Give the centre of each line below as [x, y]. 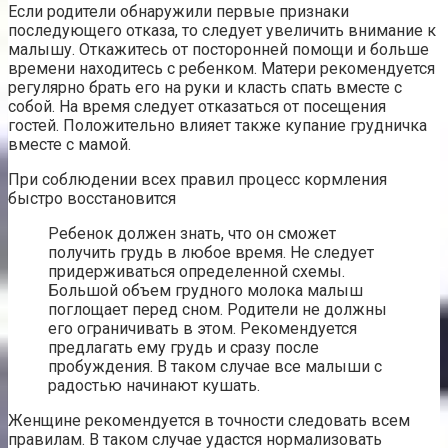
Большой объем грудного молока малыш [205, 290]
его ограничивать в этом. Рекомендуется [202, 328]
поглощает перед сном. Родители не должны [217, 309]
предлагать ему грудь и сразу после [183, 347]
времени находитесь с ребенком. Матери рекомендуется [221, 68]
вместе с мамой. [69, 144]
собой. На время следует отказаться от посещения [197, 106]
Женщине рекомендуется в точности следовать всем [209, 420]
